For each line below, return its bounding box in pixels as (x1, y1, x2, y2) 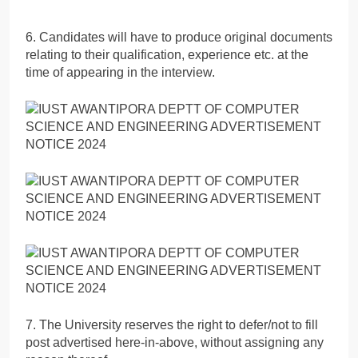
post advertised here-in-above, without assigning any (26, 335, 324, 349)
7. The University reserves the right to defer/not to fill (26, 317, 318, 332)
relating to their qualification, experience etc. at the (26, 47, 308, 62)
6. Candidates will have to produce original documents (26, 30, 332, 44)
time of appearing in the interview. (26, 65, 215, 79)
